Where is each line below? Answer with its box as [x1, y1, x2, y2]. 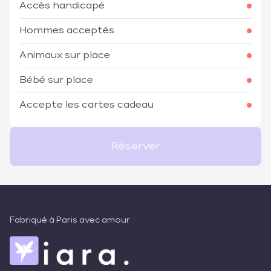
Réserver [111, 141, 160, 152]
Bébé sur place [19, 76, 93, 85]
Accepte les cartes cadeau [19, 100, 154, 110]
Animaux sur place [19, 51, 110, 60]
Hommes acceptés [19, 26, 114, 36]
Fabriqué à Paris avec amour [10, 216, 130, 224]
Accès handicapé [19, 1, 105, 11]
